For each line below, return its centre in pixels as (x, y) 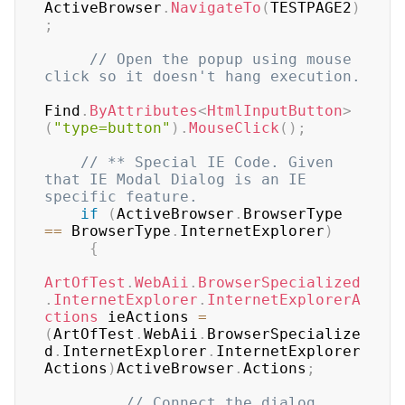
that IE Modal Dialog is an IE (175, 179)
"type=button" (112, 128)
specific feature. (121, 197)
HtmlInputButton (275, 111)
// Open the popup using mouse (221, 59)
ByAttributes (144, 111)
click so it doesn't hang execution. (202, 76)
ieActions (148, 317)
